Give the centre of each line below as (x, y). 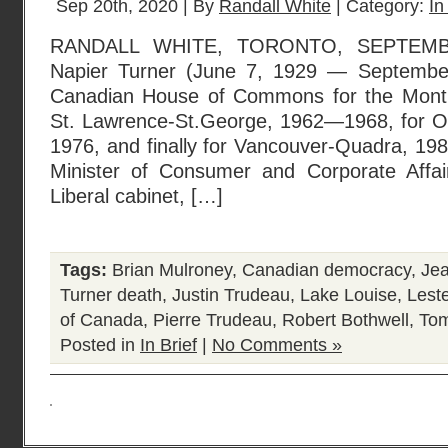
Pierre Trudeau (212, 320)
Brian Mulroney (172, 270)
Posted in (100, 345)
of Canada (101, 320)
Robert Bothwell (345, 320)
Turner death (111, 295)
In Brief (168, 345)
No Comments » (277, 345)
